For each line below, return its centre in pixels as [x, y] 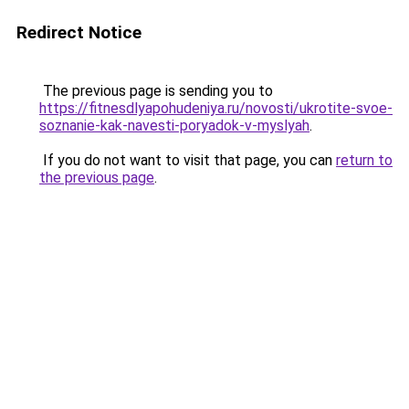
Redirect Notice [79, 32]
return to [364, 160]
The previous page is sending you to [156, 91]
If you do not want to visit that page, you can [188, 160]
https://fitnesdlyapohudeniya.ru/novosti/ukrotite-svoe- [216, 108]
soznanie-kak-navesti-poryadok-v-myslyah [174, 126]
